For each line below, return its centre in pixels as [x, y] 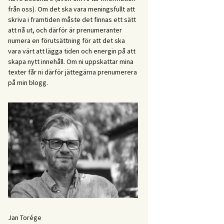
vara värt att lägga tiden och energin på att [72, 51]
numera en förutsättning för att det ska [66, 40]
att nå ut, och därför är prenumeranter [65, 30]
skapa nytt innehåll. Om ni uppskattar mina [71, 61]
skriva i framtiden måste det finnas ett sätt [72, 19]
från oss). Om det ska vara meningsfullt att [71, 9]
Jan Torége [25, 217]
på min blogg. [28, 82]
